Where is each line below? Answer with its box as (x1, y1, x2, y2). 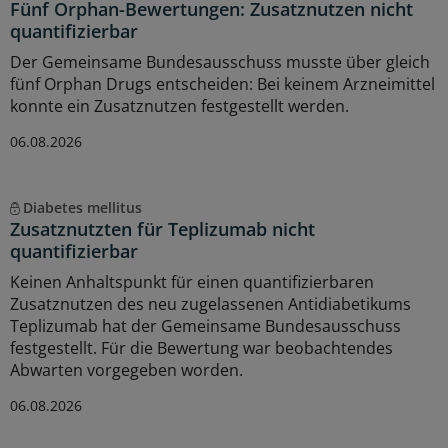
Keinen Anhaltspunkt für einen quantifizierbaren (10, 270, 374, 293)
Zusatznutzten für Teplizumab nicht (10, 216, 315, 241)
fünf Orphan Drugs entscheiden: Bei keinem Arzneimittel (10, 72, 435, 95)
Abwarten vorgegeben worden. (10, 358, 243, 381)
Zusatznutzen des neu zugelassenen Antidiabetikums (10, 292, 411, 315)
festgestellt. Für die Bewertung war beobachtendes (10, 336, 393, 359)
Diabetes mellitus (22, 197, 142, 217)
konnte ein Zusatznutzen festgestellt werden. (10, 94, 349, 117)
